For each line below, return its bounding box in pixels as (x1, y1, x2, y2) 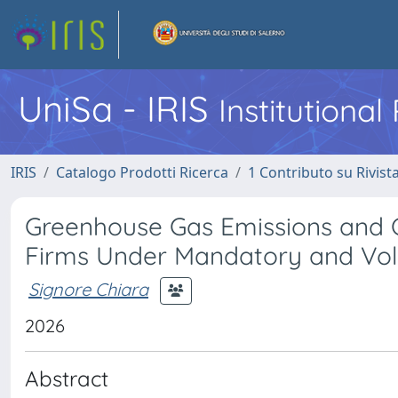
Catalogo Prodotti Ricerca (56, 163, 228, 182)
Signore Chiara (28, 277, 148, 300)
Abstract (25, 365, 108, 392)
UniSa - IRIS (18, 86, 219, 131)
